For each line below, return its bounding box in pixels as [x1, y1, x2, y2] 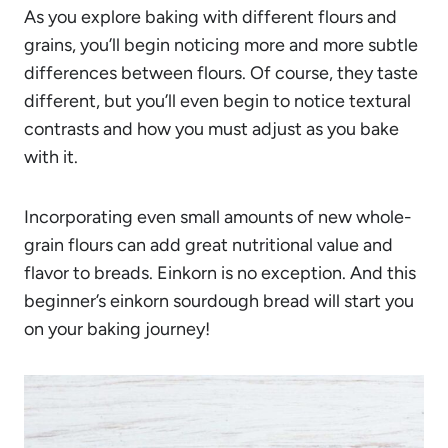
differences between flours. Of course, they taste [24, 61, 418, 84]
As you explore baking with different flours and [24, 5, 397, 28]
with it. [24, 145, 78, 168]
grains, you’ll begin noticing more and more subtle [24, 33, 418, 56]
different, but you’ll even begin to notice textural [24, 89, 411, 112]
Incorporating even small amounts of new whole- [24, 205, 412, 228]
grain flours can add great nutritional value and [24, 233, 393, 256]
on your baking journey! [24, 317, 210, 340]
